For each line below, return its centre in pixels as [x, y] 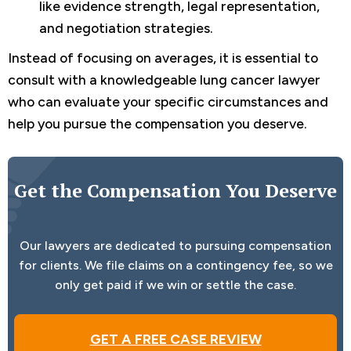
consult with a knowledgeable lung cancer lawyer [164, 80]
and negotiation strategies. [126, 28]
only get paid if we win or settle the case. [175, 284]
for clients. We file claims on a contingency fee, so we [175, 265]
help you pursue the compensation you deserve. [157, 124]
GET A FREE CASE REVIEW [175, 339]
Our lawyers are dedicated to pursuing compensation [175, 245]
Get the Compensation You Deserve [175, 191]
